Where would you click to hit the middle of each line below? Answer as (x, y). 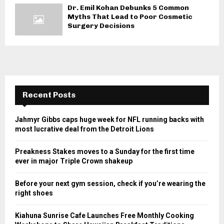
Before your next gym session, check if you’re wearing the (110, 183)
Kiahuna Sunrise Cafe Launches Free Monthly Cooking (104, 215)
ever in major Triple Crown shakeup (74, 161)
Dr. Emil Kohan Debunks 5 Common (128, 8)
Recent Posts (49, 94)
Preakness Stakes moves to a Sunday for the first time (105, 151)
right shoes (34, 193)
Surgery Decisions (101, 26)
